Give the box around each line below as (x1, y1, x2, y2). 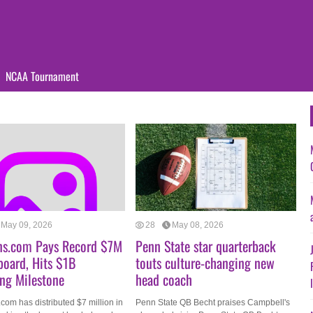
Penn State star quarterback (136, 235, 276, 256)
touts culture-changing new (136, 252, 275, 273)
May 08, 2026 (172, 219, 224, 230)
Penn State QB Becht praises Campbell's (136, 298, 290, 307)
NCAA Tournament (6, 68, 79, 85)
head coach (136, 269, 192, 290)
